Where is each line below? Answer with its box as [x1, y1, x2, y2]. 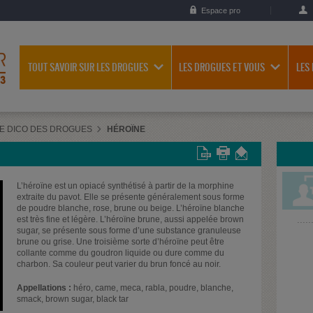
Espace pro [201, 6, 240, 15]
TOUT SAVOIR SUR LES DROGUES [27, 61, 148, 73]
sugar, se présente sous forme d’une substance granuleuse [17, 225, 241, 235]
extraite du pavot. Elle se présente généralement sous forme [17, 191, 245, 202]
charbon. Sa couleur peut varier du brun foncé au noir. [17, 259, 221, 269]
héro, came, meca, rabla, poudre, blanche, [71, 282, 233, 293]
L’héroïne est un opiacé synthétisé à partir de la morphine [17, 180, 234, 191]
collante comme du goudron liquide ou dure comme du [17, 247, 224, 258]
